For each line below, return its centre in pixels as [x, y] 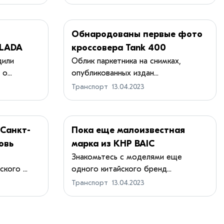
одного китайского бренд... [121, 169]
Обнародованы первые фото [137, 34]
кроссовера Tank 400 [119, 47]
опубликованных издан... [115, 73]
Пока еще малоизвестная [128, 130]
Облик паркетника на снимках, [126, 61]
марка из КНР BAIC [113, 143]
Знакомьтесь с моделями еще [127, 157]
